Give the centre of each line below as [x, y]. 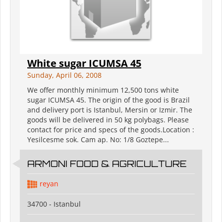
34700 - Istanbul [54, 204]
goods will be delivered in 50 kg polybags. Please [108, 120]
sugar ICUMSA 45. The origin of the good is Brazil [109, 100]
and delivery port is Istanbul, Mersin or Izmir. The [110, 110]
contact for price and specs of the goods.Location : [111, 130]
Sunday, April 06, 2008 [64, 75]
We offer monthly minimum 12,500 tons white [103, 90]
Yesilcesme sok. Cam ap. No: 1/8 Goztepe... [98, 140]
